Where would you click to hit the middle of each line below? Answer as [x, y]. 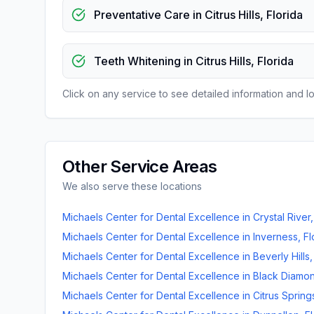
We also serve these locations [132, 186]
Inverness [275, 237]
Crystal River [282, 217]
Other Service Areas [140, 166]
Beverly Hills [281, 256]
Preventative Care [142, 15]
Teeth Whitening [137, 61]
